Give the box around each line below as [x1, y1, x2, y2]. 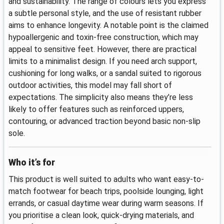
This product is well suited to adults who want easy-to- [8, 174, 204, 184]
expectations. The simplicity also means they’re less [8, 92, 193, 102]
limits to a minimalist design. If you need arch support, [8, 56, 197, 66]
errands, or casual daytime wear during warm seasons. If [8, 198, 203, 208]
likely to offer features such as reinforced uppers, [8, 104, 184, 114]
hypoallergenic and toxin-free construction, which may [8, 32, 198, 42]
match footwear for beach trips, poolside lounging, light [8, 186, 203, 196]
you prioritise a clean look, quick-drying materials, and [8, 210, 194, 220]
